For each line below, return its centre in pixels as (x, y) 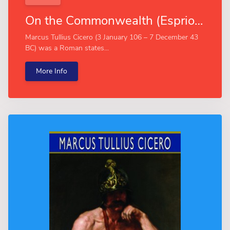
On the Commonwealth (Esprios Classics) (199, 20)
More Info (52, 71)
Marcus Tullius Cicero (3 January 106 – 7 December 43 (112, 37)
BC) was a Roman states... (67, 48)
